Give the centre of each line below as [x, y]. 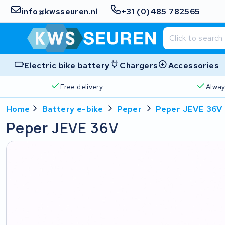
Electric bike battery [67, 65]
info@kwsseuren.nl [60, 11]
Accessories [194, 65]
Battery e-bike [73, 109]
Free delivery [82, 87]
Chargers [139, 65]
